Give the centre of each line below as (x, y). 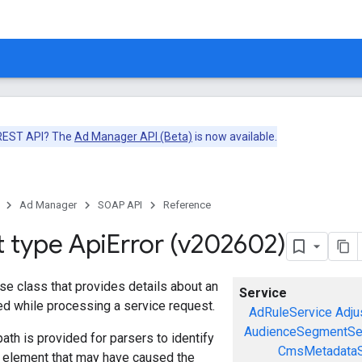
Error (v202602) (196, 244)
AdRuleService (290, 312)
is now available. (235, 137)
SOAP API (120, 205)
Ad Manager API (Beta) (133, 137)
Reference (187, 205)
